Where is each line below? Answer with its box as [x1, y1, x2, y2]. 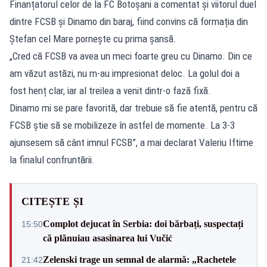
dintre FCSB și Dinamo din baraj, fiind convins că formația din [10, 15, 248, 27]
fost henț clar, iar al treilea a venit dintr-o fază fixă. [10, 84, 211, 97]
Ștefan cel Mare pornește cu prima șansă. [10, 32, 176, 45]
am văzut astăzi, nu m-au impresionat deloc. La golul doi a [10, 67, 240, 79]
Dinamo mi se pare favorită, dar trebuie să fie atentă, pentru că [10, 101, 257, 114]
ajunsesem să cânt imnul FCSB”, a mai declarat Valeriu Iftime [10, 136, 253, 148]
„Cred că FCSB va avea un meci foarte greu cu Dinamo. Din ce [10, 49, 252, 62]
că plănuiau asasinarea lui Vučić [43, 232, 172, 243]
